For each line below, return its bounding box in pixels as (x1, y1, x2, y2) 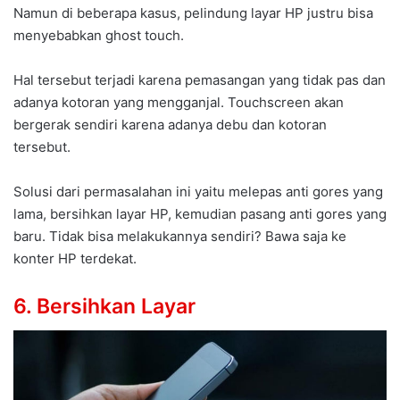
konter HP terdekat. (13, 249, 137, 267)
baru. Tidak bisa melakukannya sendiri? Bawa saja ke (13, 227, 346, 245)
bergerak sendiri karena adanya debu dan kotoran (13, 115, 327, 133)
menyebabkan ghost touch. (13, 26, 184, 44)
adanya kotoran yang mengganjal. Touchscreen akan (13, 93, 344, 111)
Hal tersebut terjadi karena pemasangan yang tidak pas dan (13, 71, 386, 88)
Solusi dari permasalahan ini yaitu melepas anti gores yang (13, 182, 383, 200)
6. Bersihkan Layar (13, 293, 196, 319)
